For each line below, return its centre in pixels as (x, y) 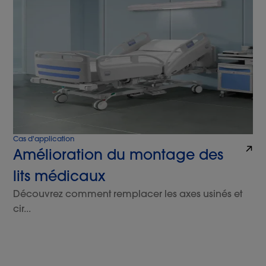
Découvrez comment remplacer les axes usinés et (128, 194)
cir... (22, 209)
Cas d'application (44, 139)
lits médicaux (59, 176)
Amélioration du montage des (118, 155)
